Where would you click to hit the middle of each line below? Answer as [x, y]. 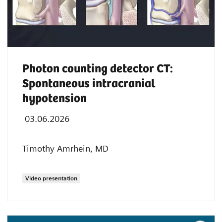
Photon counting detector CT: [98, 69]
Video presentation [51, 178]
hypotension [55, 99]
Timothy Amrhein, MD [65, 148]
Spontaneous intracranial [89, 84]
